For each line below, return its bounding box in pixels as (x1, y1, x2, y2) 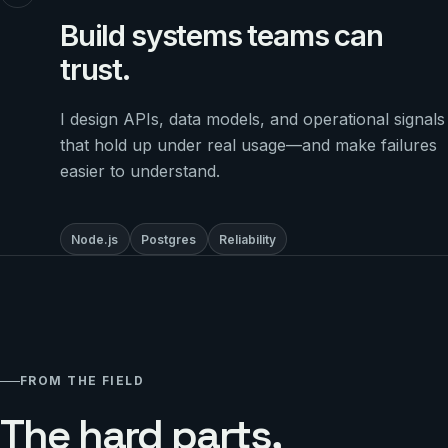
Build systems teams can (60, 17, 383, 54)
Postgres (141, 231, 197, 247)
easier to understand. (60, 161, 220, 182)
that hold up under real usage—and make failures (60, 135, 437, 156)
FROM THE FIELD (20, 373, 145, 389)
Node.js (71, 231, 119, 247)
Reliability (218, 231, 276, 247)
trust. (60, 51, 130, 88)
